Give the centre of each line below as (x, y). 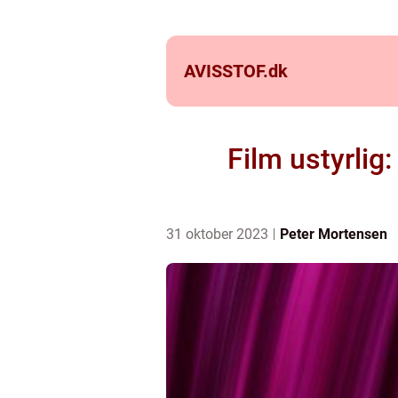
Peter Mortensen (334, 234)
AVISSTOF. (226, 71)
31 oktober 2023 (219, 234)
